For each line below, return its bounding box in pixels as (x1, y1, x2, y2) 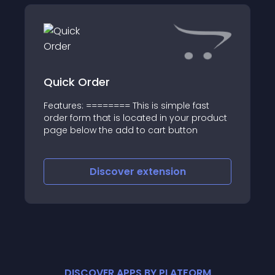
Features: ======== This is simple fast (44, 99, 209, 112)
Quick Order (44, 74, 110, 90)
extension (136, 165, 186, 179)
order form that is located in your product (44, 111, 227, 124)
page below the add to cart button (44, 123, 198, 136)
